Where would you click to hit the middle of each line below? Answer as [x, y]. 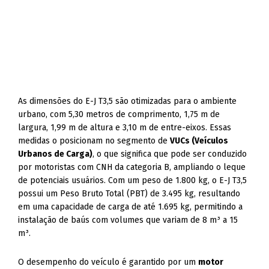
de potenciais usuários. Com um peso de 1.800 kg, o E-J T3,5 [133, 180]
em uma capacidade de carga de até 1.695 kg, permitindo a [131, 207]
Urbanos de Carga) [56, 154]
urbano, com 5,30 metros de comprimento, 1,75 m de [119, 114]
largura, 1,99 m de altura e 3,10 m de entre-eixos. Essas [125, 128]
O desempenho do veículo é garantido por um [108, 262]
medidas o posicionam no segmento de [94, 141]
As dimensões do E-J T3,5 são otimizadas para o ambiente [128, 101]
